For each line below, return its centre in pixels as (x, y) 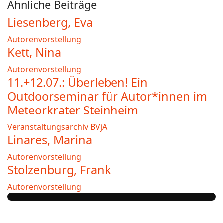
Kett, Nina (34, 52)
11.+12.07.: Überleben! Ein (78, 82)
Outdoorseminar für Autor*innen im (107, 96)
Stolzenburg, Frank (59, 170)
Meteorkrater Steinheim (73, 110)
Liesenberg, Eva (50, 22)
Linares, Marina (50, 140)
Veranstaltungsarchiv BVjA (57, 127)
